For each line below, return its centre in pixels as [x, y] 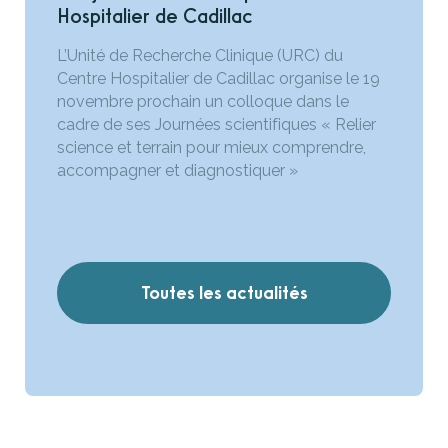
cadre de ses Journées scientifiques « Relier [216, 125]
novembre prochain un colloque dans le [203, 102]
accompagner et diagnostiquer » [179, 171]
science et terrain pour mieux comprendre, [211, 148]
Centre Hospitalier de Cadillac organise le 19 [218, 79]
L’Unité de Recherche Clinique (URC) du [200, 56]
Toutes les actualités [224, 293]
